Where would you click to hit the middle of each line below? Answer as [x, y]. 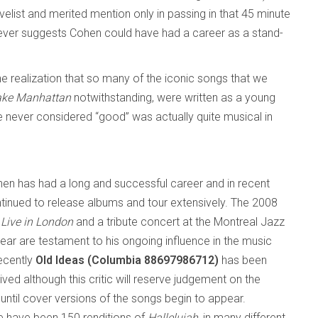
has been [244, 260]
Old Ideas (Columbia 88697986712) [127, 260]
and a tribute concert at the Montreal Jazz [179, 222]
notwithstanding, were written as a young [175, 98]
